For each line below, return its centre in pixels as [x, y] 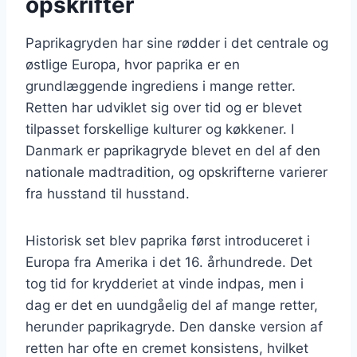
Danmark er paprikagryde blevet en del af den [173, 150]
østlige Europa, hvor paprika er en [133, 64]
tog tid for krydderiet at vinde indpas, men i [165, 283]
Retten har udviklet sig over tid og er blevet [164, 107]
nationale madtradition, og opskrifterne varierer [177, 172]
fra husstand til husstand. [108, 193]
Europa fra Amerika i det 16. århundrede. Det [169, 262]
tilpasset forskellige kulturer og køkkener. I [160, 129]
